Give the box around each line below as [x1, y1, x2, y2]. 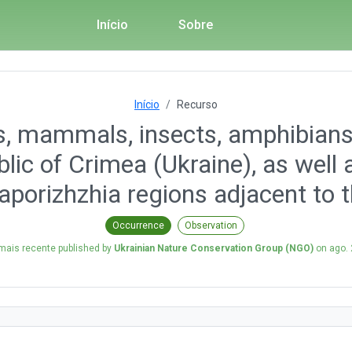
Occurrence [112, 219, 164, 231]
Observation [184, 219, 237, 231]
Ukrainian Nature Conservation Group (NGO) [114, 242, 313, 254]
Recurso [177, 98, 218, 111]
